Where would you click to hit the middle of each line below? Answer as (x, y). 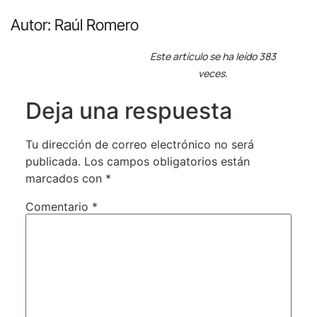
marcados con (65, 178)
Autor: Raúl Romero (75, 25)
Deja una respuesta (128, 110)
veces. (213, 73)
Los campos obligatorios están (167, 161)
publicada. (53, 161)
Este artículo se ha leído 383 (213, 56)
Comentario (58, 206)
